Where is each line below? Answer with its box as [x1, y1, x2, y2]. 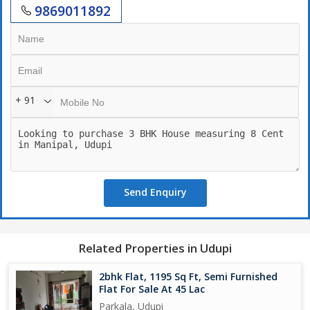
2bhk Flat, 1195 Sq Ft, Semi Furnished [99, 269, 277, 283]
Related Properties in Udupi [78, 239, 232, 256]
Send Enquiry [123, 185, 187, 199]
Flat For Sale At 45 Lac [99, 282, 205, 295]
